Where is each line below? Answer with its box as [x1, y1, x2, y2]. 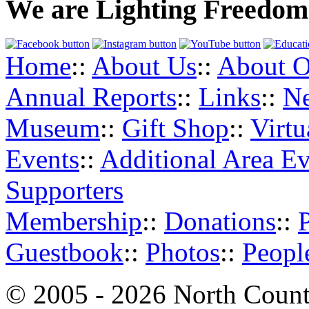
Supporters [6, 175, 123, 206]
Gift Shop [122, 113, 229, 143]
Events [6, 144, 79, 175]
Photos [146, 237, 220, 268]
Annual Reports [6, 82, 177, 112]
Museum [6, 113, 100, 143]
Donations [164, 206, 276, 237]
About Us [92, 51, 197, 81]
